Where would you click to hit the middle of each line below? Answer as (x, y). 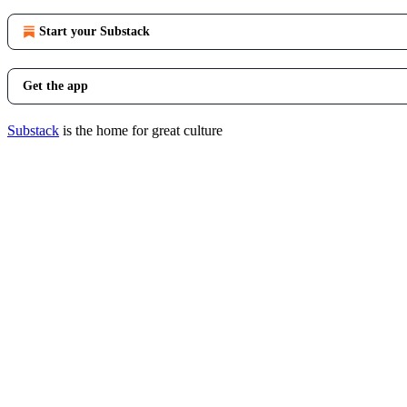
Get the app (55, 86)
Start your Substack (94, 31)
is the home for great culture (141, 130)
